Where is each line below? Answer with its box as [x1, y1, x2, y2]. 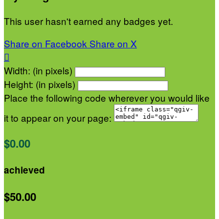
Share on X [89, 37, 137, 50]
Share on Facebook [4, 37, 87, 50]
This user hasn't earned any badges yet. [4, 14, 173, 28]
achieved [4, 163, 45, 176]
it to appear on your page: [4, 111, 111, 125]
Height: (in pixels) [4, 77, 75, 91]
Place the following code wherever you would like [4, 91, 210, 105]
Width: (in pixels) [4, 64, 72, 77]
